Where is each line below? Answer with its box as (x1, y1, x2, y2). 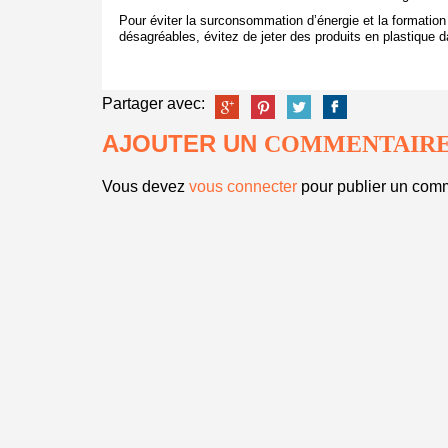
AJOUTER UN (102, 130, 264, 157)
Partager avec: (102, 95, 205, 112)
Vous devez (102, 178, 189, 195)
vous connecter (189, 178, 297, 195)
